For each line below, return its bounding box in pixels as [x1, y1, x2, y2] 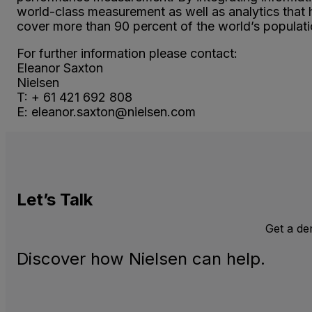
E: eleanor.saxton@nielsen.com [17, 104, 196, 119]
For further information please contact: [17, 45, 237, 61]
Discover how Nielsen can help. [17, 249, 265, 270]
